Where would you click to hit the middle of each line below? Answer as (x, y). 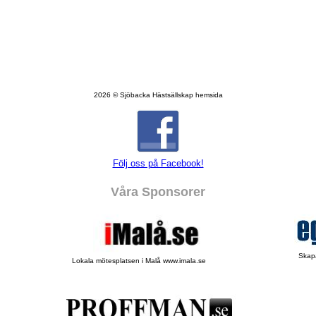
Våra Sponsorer (158, 192)
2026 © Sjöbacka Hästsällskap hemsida (158, 95)
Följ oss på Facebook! (158, 163)
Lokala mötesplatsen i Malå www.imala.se (139, 261)
